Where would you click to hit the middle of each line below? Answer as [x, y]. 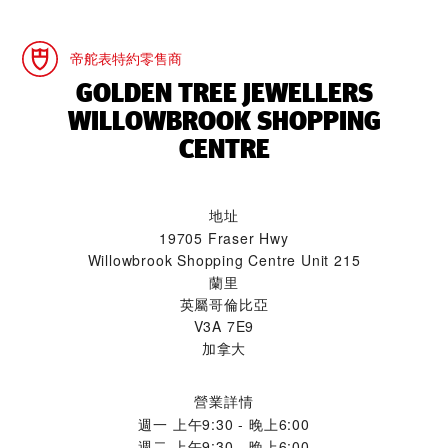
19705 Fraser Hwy [224, 238]
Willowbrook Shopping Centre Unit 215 [224, 260]
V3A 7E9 [224, 326]
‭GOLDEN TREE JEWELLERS [224, 93]
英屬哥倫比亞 [224, 304]
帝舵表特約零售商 [126, 59]
